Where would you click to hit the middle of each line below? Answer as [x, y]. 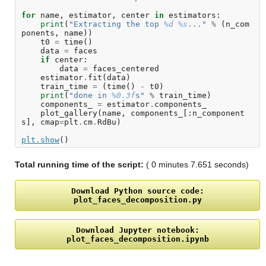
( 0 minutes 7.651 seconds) [196, 164]
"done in [90, 96]
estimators [192, 15]
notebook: [178, 230]
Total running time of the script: [79, 164]
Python [128, 191]
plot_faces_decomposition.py [137, 200]
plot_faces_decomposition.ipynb [137, 239]
